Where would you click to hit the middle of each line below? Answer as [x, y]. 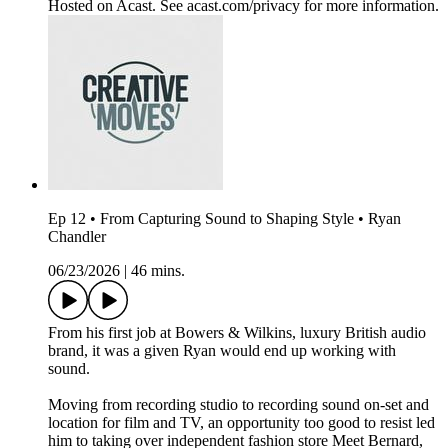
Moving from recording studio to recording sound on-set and [238, 405]
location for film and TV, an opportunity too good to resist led [241, 423]
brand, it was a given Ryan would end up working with [222, 351]
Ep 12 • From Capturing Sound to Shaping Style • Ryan [224, 219]
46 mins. [158, 271]
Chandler [77, 237]
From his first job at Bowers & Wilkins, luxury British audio [237, 333]
